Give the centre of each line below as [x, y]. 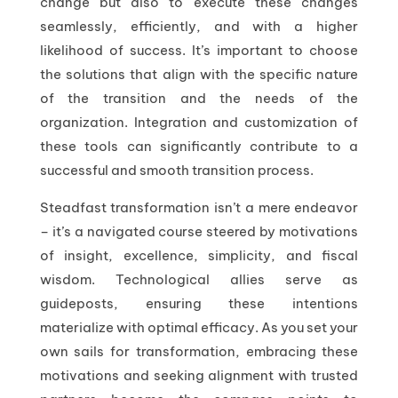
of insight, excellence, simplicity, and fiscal [199, 255]
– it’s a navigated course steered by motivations [199, 231]
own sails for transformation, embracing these [199, 351]
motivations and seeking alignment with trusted [199, 375]
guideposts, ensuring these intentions [199, 303]
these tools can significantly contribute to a [199, 146]
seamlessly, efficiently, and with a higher [199, 26]
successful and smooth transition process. [176, 170]
